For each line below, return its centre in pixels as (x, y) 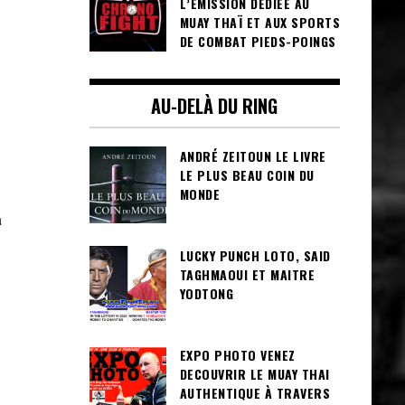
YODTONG (206, 293)
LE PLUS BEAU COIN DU (247, 175)
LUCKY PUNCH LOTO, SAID (255, 255)
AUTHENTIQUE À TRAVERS (254, 393)
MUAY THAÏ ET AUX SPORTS (259, 22)
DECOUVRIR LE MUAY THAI (254, 374)
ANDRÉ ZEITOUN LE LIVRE (253, 156)
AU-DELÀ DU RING (215, 106)
